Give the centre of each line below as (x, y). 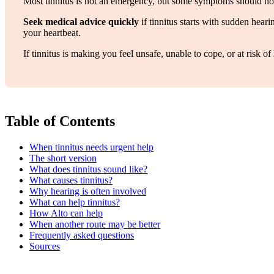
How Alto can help (66, 213)
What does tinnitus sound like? (88, 169)
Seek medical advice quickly (81, 21)
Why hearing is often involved (88, 191)
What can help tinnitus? (75, 202)
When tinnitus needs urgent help (91, 147)
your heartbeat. (52, 32)
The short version (63, 158)
